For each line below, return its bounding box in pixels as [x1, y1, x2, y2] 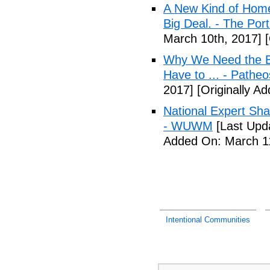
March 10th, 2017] [163, 32, 262, 45]
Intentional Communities [165, 215, 250, 224]
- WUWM [163, 119, 213, 133]
